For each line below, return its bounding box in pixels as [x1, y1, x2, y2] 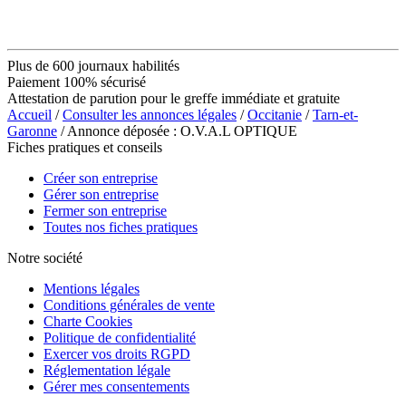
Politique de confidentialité [43, 329, 196, 345]
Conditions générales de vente [43, 296, 215, 313]
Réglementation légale [43, 362, 170, 378]
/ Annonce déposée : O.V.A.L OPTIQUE [57, 122, 297, 139]
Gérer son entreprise [43, 186, 159, 202]
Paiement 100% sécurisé [7, 73, 146, 90]
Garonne [7, 122, 57, 139]
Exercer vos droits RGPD [43, 345, 190, 362]
